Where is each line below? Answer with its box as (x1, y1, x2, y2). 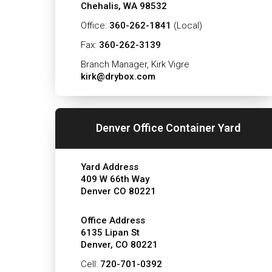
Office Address (80, 214, 145, 226)
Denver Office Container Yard (96, 121, 241, 135)
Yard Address (80, 161, 138, 172)
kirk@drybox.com (80, 70, 155, 82)
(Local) (171, 19, 202, 31)
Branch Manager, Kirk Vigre (80, 58, 189, 70)
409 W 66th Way (80, 173, 149, 185)
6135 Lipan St (80, 226, 140, 238)
